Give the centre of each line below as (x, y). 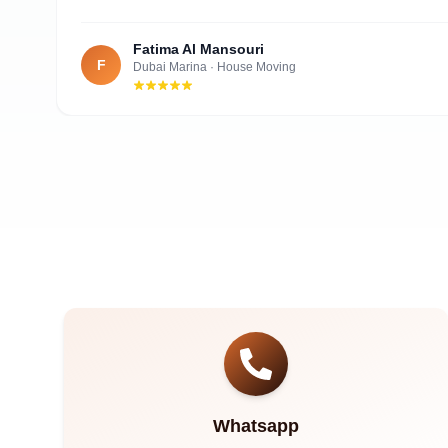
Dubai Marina (170, 67)
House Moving (256, 67)
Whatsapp (256, 426)
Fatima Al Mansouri (198, 49)
